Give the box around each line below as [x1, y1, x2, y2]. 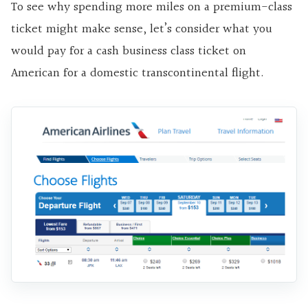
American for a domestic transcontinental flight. [11, 63, 264, 83]
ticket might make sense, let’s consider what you [11, 19, 272, 39]
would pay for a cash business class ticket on [11, 41, 246, 61]
